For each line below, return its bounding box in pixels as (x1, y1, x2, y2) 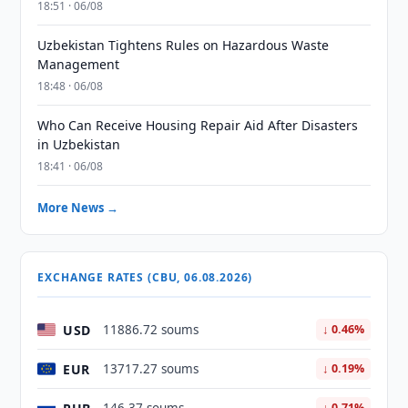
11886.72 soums (103, 321, 199, 338)
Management (37, 56, 120, 73)
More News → (37, 199, 119, 216)
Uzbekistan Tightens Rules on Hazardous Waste (37, 36, 330, 54)
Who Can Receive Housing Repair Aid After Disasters (37, 117, 359, 134)
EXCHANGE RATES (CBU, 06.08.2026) (37, 270, 253, 285)
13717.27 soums (103, 361, 199, 377)
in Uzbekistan (37, 136, 121, 153)
